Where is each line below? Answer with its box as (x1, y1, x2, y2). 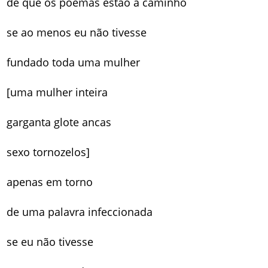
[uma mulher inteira (7, 84, 108, 99)
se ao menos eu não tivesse (7, 25, 147, 39)
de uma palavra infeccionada (7, 204, 153, 219)
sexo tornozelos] (7, 144, 90, 159)
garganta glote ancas (7, 114, 112, 129)
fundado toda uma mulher (7, 54, 141, 69)
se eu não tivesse (7, 234, 94, 249)
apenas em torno (7, 174, 93, 189)
